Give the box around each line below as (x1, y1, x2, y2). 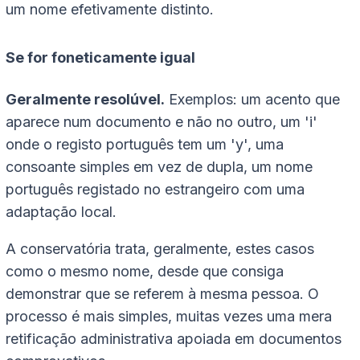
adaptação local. (6, 202, 117, 220)
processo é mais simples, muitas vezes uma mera (6, 307, 332, 325)
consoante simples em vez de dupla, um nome (6, 157, 313, 175)
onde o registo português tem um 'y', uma (6, 135, 284, 153)
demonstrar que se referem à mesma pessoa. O (6, 284, 319, 302)
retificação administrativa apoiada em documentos (6, 329, 342, 347)
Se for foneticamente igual (6, 48, 195, 66)
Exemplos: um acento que (165, 90, 340, 108)
